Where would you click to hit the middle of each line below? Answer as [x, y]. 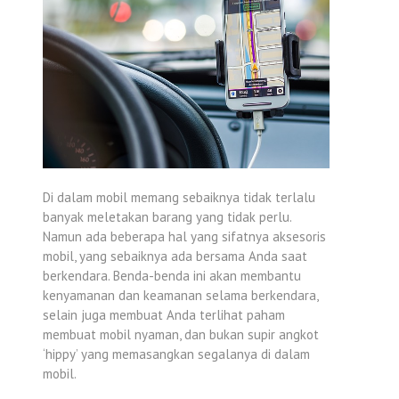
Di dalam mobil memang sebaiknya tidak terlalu [179, 197]
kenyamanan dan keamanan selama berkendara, [180, 295]
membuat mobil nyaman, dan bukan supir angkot [181, 334]
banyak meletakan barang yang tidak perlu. [167, 217]
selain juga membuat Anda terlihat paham [164, 315]
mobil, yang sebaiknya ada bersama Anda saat [175, 256]
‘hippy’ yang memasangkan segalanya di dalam [176, 354]
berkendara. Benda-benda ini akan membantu [172, 276]
